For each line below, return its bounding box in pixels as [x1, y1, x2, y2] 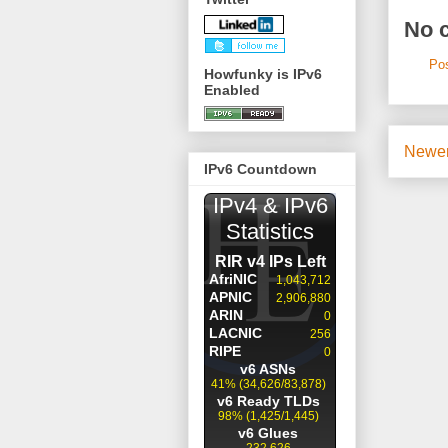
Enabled [204, 81, 260, 98]
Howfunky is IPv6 [204, 65, 322, 82]
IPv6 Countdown [204, 160, 317, 177]
